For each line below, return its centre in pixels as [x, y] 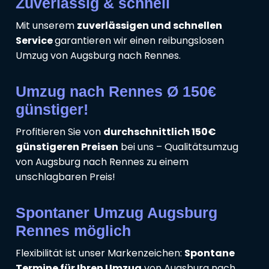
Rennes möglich [73, 231]
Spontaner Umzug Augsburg [116, 213]
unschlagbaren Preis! [65, 177]
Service [35, 41]
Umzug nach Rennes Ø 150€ [116, 92]
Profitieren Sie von [59, 132]
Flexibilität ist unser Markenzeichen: [100, 253]
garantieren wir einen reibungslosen [139, 41]
